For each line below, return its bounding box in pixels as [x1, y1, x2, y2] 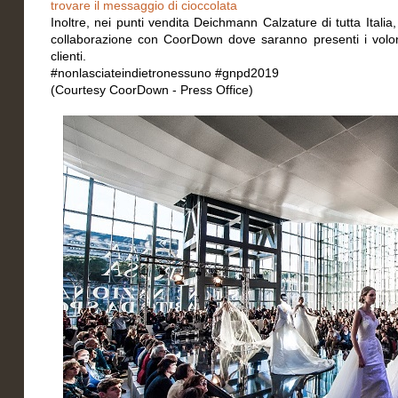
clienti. [51, 49, 86, 63]
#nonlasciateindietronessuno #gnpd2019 [51, 66, 279, 80]
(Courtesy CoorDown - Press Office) [51, 83, 253, 97]
